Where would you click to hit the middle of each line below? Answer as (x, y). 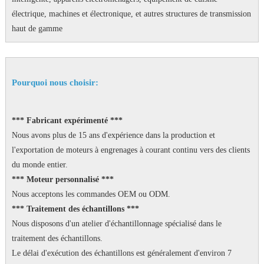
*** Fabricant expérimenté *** (67, 121)
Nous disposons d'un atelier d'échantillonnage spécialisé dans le (116, 224)
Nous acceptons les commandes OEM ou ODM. (91, 194)
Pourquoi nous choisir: (55, 83)
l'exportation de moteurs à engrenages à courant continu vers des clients (131, 150)
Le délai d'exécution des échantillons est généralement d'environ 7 (121, 253)
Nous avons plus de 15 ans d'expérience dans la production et (113, 136)
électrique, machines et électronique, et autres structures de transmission (131, 14)
